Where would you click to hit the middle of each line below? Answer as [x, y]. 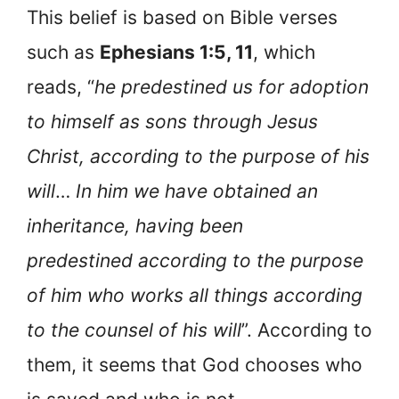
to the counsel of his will [134, 330]
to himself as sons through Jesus [172, 121]
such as [63, 52]
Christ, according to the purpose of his [198, 156]
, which [284, 52]
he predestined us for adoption [232, 86]
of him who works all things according [195, 295]
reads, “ [61, 86]
